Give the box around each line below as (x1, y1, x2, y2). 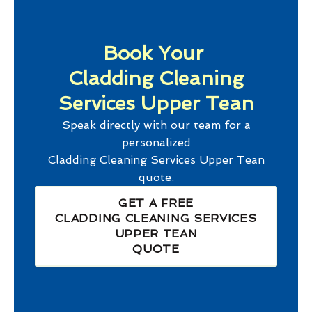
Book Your (103, 42, 209, 65)
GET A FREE (118, 196, 194, 210)
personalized (121, 136, 191, 150)
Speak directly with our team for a (61, 118, 251, 132)
